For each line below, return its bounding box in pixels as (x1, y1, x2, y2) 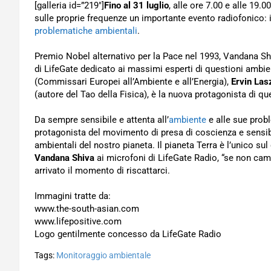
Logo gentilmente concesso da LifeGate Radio (34, 229, 221, 240)
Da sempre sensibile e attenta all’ (34, 114, 169, 125)
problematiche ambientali (34, 25, 137, 36)
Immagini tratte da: (34, 191, 111, 201)
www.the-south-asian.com (34, 203, 139, 214)
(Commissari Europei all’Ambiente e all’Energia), (34, 76, 231, 87)
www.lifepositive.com (34, 216, 122, 227)
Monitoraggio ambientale (56, 250, 151, 260)
